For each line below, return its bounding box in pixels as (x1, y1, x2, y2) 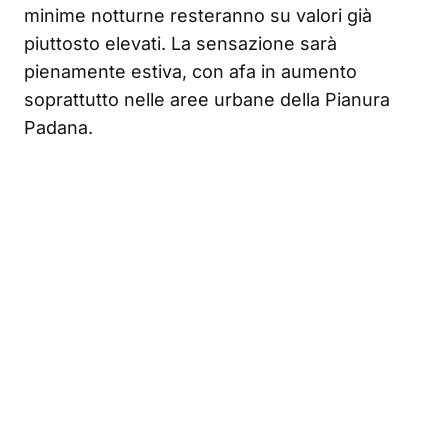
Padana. (24, 116, 93, 138)
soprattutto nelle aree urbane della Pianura (24, 88, 390, 110)
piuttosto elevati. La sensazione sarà (24, 32, 337, 54)
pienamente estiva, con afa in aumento (24, 60, 357, 82)
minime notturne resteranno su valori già (24, 4, 372, 26)
